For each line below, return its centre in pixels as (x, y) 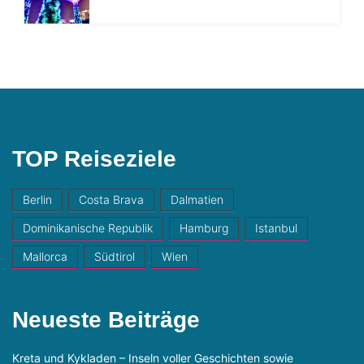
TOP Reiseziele (94, 158)
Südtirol (115, 256)
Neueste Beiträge (106, 319)
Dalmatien (197, 199)
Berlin (37, 199)
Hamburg (204, 227)
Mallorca (45, 256)
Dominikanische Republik (88, 227)
